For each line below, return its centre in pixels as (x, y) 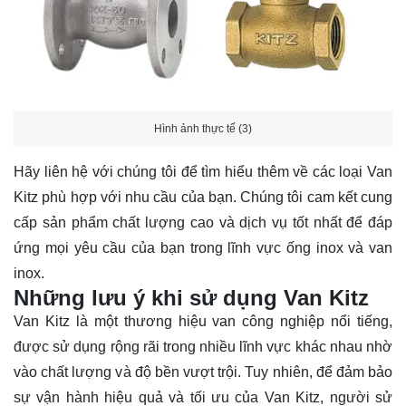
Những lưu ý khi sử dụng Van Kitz (191, 298)
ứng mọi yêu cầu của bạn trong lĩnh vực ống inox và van (203, 248)
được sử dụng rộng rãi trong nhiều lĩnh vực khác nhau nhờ (203, 347)
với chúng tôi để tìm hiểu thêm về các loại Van (241, 172)
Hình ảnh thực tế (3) (203, 128)
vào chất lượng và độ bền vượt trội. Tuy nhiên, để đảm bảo (203, 372)
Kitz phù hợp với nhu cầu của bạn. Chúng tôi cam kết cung (203, 198)
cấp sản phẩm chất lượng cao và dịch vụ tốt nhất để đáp (203, 223)
